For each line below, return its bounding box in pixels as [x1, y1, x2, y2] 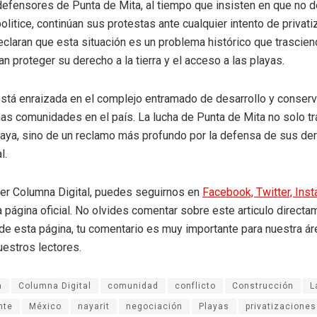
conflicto [175, 280, 216, 291]
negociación [126, 301, 183, 311]
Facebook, [202, 185, 256, 199]
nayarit [78, 301, 110, 311]
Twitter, [256, 185, 295, 199]
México [29, 301, 62, 311]
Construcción [232, 280, 294, 291]
